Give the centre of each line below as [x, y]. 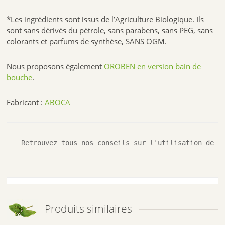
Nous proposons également [55, 67]
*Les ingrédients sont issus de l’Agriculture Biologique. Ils [105, 19]
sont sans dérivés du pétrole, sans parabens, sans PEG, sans [110, 30]
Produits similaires [89, 209]
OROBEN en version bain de [153, 67]
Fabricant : [26, 103]
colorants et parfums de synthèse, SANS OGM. [87, 41]
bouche [20, 78]
